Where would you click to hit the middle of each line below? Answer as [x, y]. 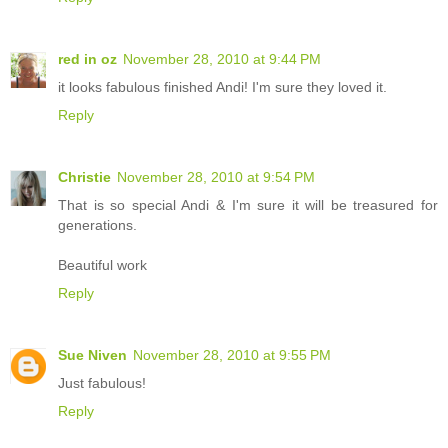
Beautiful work [102, 265]
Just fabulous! [102, 383]
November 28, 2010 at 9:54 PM [216, 177]
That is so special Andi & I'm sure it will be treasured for [248, 205]
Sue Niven [92, 355]
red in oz [87, 59]
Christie [84, 177]
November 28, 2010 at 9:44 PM [222, 59]
